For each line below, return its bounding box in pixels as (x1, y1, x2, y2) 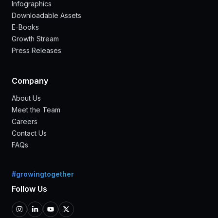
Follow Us (12, 184, 47, 194)
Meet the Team (12, 106, 60, 114)
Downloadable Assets (12, 11, 81, 20)
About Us (12, 94, 41, 103)
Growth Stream (12, 35, 59, 43)
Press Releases (12, 46, 61, 55)
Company (12, 76, 48, 86)
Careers (12, 117, 37, 126)
